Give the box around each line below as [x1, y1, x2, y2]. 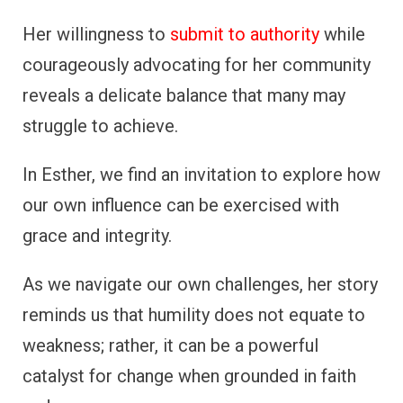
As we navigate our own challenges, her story [22, 273, 378, 296]
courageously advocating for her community [22, 54, 371, 76]
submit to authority [166, 23, 319, 46]
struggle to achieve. [22, 115, 178, 138]
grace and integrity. [22, 225, 172, 247]
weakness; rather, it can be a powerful [22, 335, 318, 357]
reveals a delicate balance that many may [22, 85, 345, 107]
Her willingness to [22, 23, 166, 46]
